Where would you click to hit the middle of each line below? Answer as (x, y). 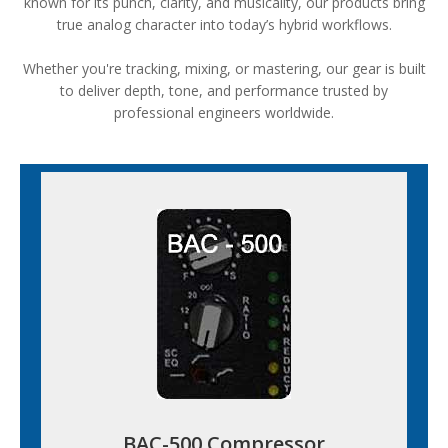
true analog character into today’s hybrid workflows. (224, 24)
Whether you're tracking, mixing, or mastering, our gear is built (224, 68)
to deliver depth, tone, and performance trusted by (224, 90)
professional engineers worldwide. (224, 112)
